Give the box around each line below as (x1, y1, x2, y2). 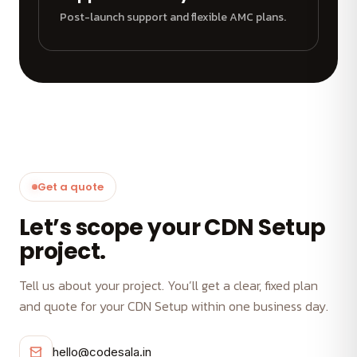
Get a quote (37, 178, 104, 194)
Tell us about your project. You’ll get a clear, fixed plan (19, 275, 318, 295)
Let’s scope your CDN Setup (19, 211, 326, 243)
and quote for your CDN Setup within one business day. (19, 296, 328, 316)
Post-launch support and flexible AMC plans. (60, 8, 286, 25)
